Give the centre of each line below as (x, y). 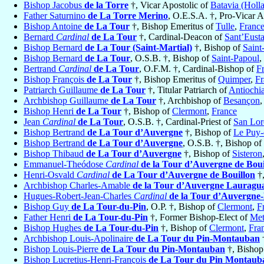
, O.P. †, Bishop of (182, 207)
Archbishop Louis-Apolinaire (80, 239)
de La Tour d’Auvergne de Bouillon (184, 175)
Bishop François (55, 80)
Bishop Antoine (54, 27)
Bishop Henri (50, 111)
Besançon (242, 101)
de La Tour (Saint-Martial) (138, 48)
